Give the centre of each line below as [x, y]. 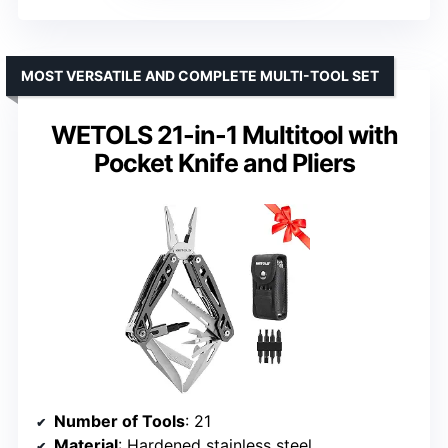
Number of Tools [119, 421]
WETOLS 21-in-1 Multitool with [224, 135]
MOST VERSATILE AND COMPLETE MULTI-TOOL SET [200, 76]
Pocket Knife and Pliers [224, 163]
